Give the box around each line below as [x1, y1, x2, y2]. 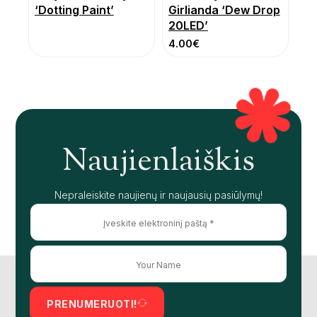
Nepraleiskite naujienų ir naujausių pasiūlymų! [54, 189, 263, 202]
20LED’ [168, 18, 208, 33]
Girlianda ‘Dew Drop [168, 3, 280, 18]
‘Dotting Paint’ [35, 3, 114, 18]
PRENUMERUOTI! [47, 297, 137, 310]
